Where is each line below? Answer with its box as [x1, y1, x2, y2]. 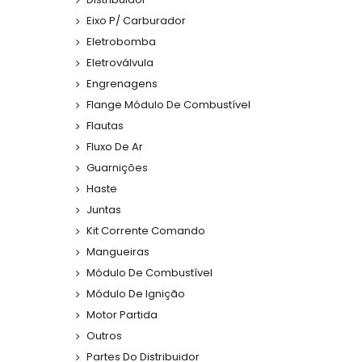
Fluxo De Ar [86, 139, 143, 155]
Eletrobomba [86, 34, 156, 50]
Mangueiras [86, 244, 149, 260]
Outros [86, 328, 122, 344]
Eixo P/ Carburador [86, 13, 186, 29]
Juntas [86, 202, 121, 218]
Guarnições [86, 160, 148, 176]
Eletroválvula [86, 55, 154, 71]
